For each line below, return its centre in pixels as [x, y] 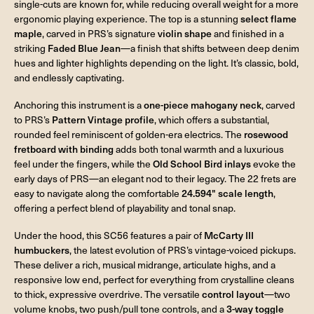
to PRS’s [33, 120]
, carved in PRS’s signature [100, 34]
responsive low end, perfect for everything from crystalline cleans [154, 280]
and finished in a [248, 34]
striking [31, 48]
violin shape [185, 34]
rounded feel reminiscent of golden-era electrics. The [129, 135]
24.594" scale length [227, 193]
